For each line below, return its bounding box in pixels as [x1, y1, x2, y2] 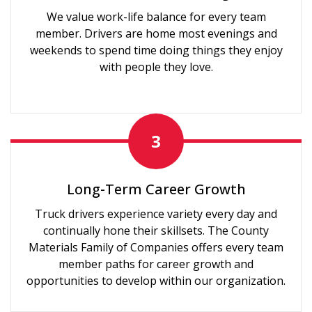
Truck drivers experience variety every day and [35, 205, 277, 221]
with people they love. [99, 58, 213, 75]
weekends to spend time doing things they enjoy [29, 42, 283, 58]
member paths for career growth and [58, 256, 253, 272]
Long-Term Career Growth [66, 179, 246, 198]
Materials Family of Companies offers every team [29, 239, 283, 255]
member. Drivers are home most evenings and [35, 25, 277, 41]
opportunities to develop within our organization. [26, 272, 286, 288]
